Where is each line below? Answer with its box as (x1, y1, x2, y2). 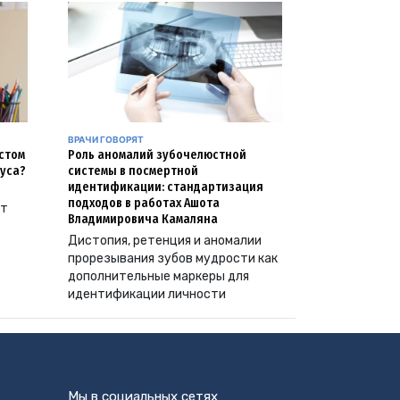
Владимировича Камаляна (68, 212, 218, 228)
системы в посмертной (68, 163, 198, 179)
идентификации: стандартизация (68, 179, 263, 196)
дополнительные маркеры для (68, 269, 249, 285)
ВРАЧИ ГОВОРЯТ (68, 134, 144, 146)
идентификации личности (68, 287, 226, 303)
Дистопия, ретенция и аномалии (68, 233, 262, 249)
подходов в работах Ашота (68, 196, 220, 212)
